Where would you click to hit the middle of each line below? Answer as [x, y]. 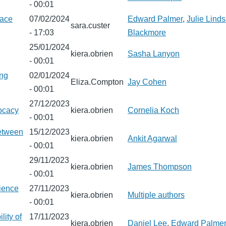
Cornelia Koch [153, 110]
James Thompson [160, 167]
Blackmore [147, 33]
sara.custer [90, 25]
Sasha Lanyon [154, 54]
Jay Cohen [147, 82]
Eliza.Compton [97, 82]
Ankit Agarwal [152, 138]
